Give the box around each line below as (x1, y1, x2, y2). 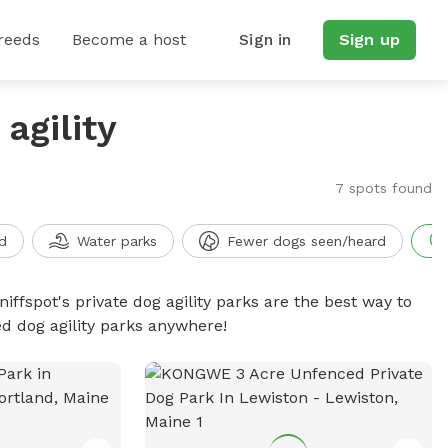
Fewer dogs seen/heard (226, 233, 386, 249)
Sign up (338, 30, 400, 49)
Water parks (76, 233, 157, 249)
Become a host (72, 30, 186, 49)
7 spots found (334, 180, 432, 196)
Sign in (239, 30, 292, 49)
